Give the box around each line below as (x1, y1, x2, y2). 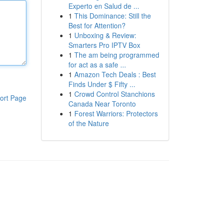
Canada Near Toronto (68, 99, 136, 109)
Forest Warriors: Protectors (74, 109, 158, 118)
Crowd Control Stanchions (74, 89, 155, 99)
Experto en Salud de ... (68, 1, 139, 11)
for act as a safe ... (68, 60, 126, 69)
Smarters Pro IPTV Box (68, 40, 140, 50)
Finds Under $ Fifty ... (68, 79, 135, 89)
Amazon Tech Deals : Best (74, 69, 156, 79)
